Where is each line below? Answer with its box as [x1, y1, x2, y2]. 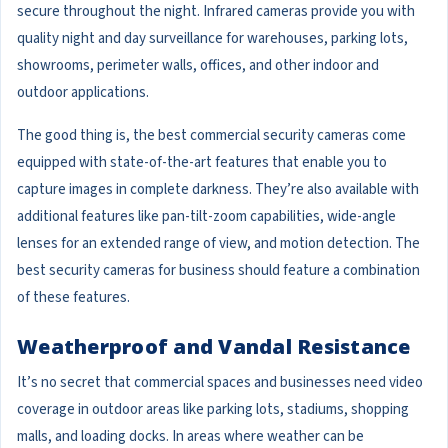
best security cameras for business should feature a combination [17, 260, 420, 282]
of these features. [17, 287, 136, 309]
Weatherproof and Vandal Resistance [17, 333, 411, 361]
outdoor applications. [17, 82, 155, 104]
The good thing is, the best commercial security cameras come [17, 125, 406, 147]
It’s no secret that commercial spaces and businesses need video [17, 372, 423, 394]
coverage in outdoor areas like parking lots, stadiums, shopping [17, 399, 409, 421]
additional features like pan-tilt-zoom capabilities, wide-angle [17, 206, 396, 228]
